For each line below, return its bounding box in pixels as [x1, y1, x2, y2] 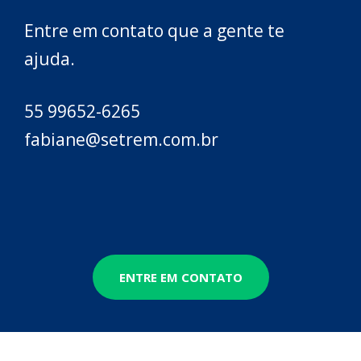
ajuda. [24, 47, 75, 70]
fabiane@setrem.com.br [24, 127, 218, 151]
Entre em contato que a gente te [24, 19, 284, 42]
